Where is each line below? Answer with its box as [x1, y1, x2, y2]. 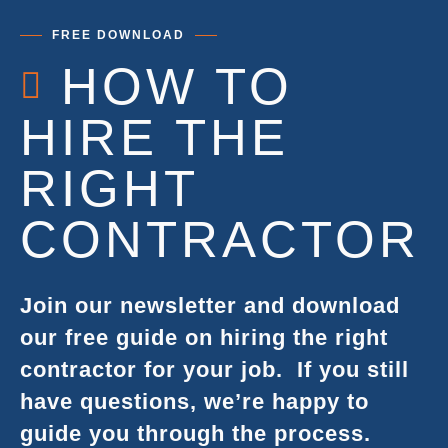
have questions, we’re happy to [20, 389, 369, 414]
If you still [297, 357, 409, 382]
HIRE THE [20, 109, 289, 166]
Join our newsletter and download [20, 293, 400, 318]
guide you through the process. [20, 421, 371, 446]
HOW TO [61, 58, 293, 115]
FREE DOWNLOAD [52, 28, 185, 42]
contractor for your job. [20, 357, 297, 382]
